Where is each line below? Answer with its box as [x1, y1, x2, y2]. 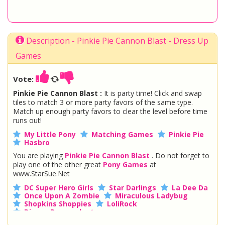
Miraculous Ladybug [115, 191, 188, 200]
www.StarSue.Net [13, 169, 70, 178]
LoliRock [107, 199, 137, 208]
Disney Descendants [24, 207, 98, 216]
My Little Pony [24, 130, 76, 139]
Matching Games [91, 130, 153, 139]
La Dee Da [172, 183, 208, 192]
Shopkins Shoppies [24, 199, 91, 208]
